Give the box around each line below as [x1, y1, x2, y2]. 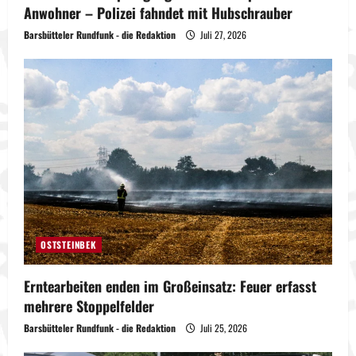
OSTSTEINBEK [41, 238, 97, 251]
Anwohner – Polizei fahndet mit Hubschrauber [24, 2, 292, 24]
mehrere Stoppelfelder [24, 296, 154, 316]
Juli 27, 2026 [198, 28, 246, 42]
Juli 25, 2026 [198, 321, 247, 335]
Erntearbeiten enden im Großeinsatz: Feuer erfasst [24, 276, 316, 296]
